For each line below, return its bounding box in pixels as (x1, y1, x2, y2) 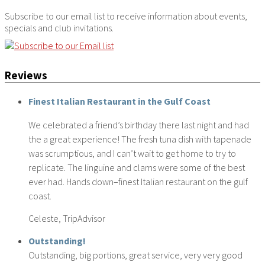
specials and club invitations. (5, 22, 114, 34)
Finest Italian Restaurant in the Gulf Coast (28, 95, 211, 107)
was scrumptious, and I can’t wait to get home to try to (28, 147, 236, 159)
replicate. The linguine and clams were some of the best (28, 161, 245, 173)
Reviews (5, 68, 47, 82)
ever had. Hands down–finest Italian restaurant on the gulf (28, 175, 248, 188)
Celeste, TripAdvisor (28, 212, 105, 224)
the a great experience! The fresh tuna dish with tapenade (28, 132, 251, 145)
